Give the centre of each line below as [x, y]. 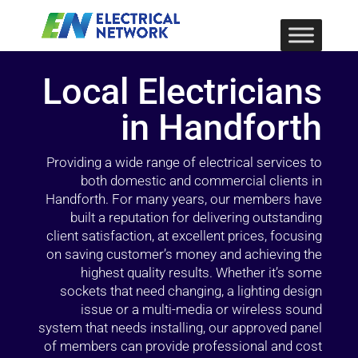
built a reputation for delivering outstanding [197, 217]
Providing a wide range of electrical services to [185, 162]
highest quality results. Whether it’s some [202, 272]
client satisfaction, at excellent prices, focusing [185, 236]
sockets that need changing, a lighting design [191, 291]
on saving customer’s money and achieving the [185, 254]
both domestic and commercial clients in [202, 181]
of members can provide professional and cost [183, 346]
